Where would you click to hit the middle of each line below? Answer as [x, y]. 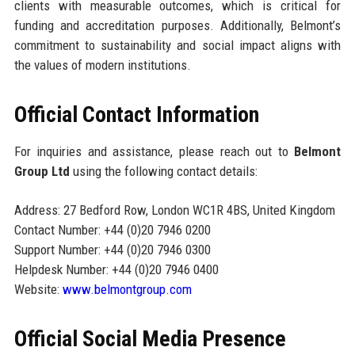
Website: [38, 290]
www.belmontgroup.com [127, 290]
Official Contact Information [136, 115]
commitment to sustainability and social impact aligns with [177, 46]
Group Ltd [42, 172]
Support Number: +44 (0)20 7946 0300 [112, 250]
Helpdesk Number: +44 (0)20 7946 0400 [116, 270]
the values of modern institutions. [102, 65]
